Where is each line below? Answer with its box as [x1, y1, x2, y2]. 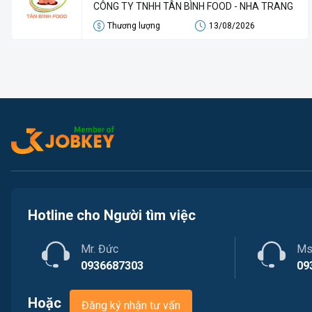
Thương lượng [107, 21, 160, 31]
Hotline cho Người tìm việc [28, 207, 196, 224]
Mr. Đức [81, 242, 118, 256]
